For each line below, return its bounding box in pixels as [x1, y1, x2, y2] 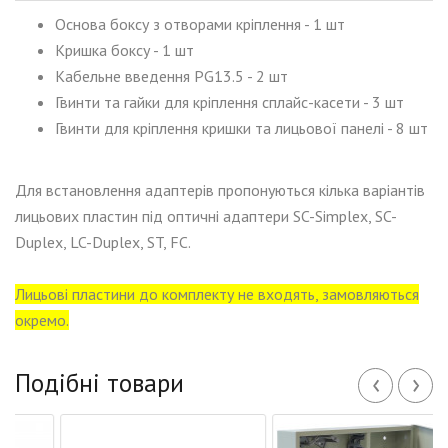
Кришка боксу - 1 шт [55, 39, 194, 60]
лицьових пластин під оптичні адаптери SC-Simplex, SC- [15, 205, 397, 226]
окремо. [15, 309, 69, 330]
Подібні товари [15, 366, 184, 399]
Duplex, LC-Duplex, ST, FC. [15, 231, 191, 252]
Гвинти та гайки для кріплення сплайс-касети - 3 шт [55, 91, 404, 112]
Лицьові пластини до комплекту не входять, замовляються [15, 283, 419, 304]
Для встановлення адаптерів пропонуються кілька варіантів [15, 179, 425, 200]
